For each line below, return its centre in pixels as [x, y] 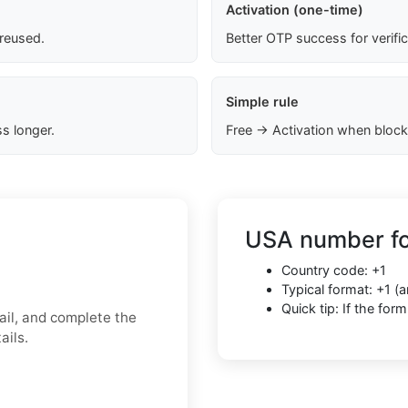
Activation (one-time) [294, 10]
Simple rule [262, 102]
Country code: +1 [334, 270]
